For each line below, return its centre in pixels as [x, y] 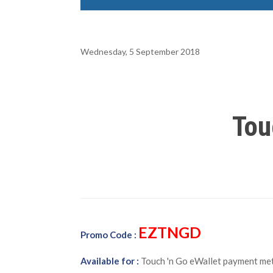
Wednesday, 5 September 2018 [140, 51]
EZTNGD [170, 232]
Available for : [110, 261]
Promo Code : [109, 234]
